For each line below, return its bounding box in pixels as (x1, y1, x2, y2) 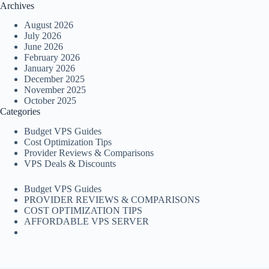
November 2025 (24, 85, 86, 95)
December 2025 (24, 74, 85, 85)
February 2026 (24, 52, 80, 63)
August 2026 (24, 20, 73, 31)
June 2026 (24, 41, 63, 52)
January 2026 (24, 63, 75, 74)
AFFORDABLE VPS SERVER (24, 216, 149, 227)
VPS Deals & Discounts (24, 159, 116, 169)
